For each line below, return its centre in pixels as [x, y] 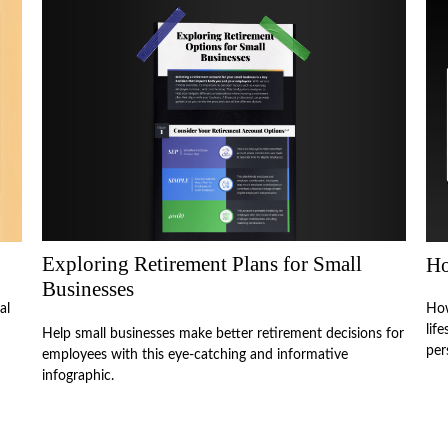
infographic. [78, 375]
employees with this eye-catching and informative [195, 354]
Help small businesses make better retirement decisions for [223, 333]
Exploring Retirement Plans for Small [202, 264]
